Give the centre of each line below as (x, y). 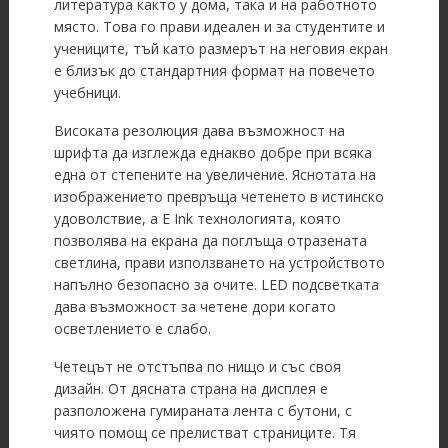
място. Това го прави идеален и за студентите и (219, 27)
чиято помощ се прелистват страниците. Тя (204, 433)
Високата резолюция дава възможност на (199, 131)
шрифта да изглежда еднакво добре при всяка (212, 153)
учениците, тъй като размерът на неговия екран (220, 49)
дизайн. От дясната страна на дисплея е (190, 389)
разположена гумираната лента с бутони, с (202, 411)
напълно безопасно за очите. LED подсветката (216, 285)
